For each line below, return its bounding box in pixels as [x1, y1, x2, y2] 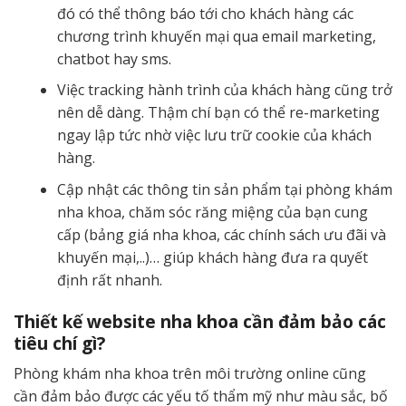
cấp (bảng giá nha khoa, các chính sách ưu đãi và [57, 224, 386, 245]
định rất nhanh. [57, 269, 162, 290]
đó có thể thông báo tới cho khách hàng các [57, 3, 353, 24]
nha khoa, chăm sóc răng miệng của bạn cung [57, 201, 368, 222]
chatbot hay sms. [57, 48, 171, 69]
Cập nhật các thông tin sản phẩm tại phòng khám [57, 179, 392, 199]
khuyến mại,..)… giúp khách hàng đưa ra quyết [57, 246, 368, 267]
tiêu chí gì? [14, 330, 105, 355]
